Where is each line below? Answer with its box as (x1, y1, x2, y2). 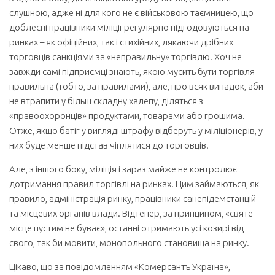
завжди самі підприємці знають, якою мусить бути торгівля (9, 66, 255, 77)
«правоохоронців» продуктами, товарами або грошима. (9, 110, 245, 121)
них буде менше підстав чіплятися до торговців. (9, 140, 209, 150)
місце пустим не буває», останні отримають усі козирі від (9, 223, 244, 233)
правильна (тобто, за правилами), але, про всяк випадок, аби (9, 81, 263, 91)
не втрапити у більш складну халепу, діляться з (9, 96, 203, 106)
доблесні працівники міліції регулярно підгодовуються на (9, 22, 249, 33)
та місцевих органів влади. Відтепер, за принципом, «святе (9, 208, 253, 219)
